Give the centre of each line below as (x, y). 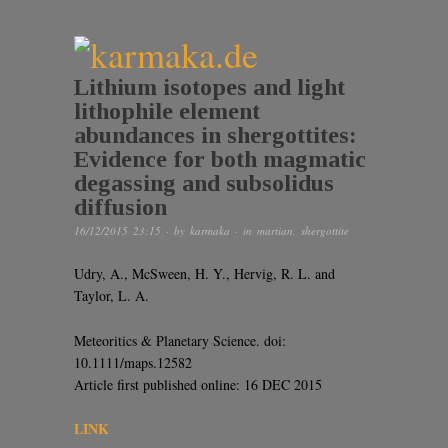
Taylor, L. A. (111, 295)
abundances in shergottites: (215, 134)
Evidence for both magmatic (220, 158)
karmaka (210, 230)
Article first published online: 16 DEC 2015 (198, 384)
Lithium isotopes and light (209, 86)
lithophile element (167, 110)
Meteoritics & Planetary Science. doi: (180, 340)
